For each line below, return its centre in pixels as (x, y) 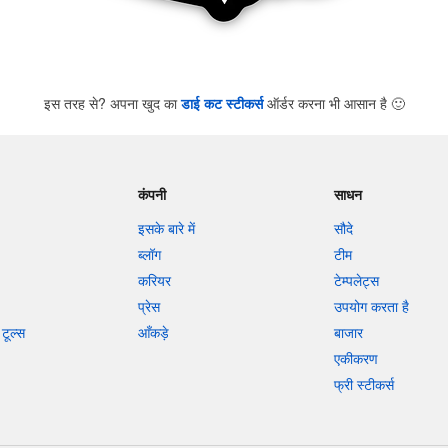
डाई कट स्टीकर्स (221, 103)
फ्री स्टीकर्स (364, 384)
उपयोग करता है (372, 306)
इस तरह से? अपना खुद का (112, 103)
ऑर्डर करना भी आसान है (326, 103)
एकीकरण (356, 358)
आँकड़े (153, 332)
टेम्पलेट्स (357, 280)
